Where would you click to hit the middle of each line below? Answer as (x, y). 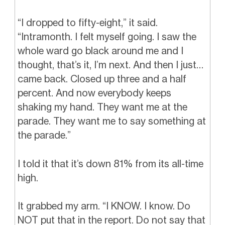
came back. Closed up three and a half (102, 79)
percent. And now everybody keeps (94, 93)
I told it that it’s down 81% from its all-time (110, 163)
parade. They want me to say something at (111, 121)
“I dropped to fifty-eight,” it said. (87, 23)
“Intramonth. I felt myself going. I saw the (107, 37)
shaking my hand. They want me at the (102, 107)
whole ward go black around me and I (100, 51)
